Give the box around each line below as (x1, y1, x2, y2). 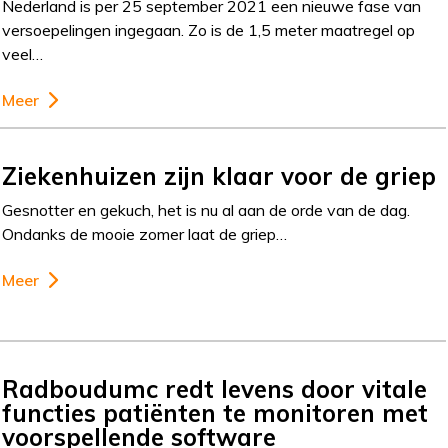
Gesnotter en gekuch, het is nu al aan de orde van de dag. (2, 200, 411, 220)
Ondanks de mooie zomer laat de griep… (2, 224, 288, 244)
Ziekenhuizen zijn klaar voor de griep (2, 161, 437, 191)
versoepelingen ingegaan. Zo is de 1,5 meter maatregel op (2, 20, 416, 40)
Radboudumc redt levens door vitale (2, 373, 428, 404)
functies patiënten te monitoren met (2, 397, 429, 428)
